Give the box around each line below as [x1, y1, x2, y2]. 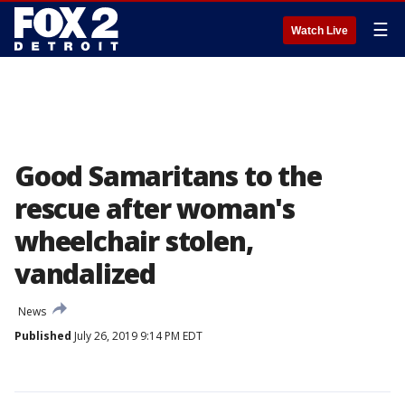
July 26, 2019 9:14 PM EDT [71, 328, 202, 344]
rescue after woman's [14, 190, 295, 227]
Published [14, 328, 71, 344]
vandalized [14, 255, 156, 292]
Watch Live [291, 24, 348, 37]
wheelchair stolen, [14, 222, 253, 259]
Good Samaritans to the [14, 157, 322, 194]
